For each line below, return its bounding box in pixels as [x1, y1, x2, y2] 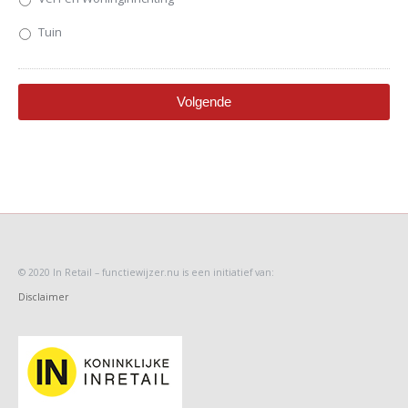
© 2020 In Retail [18, 266, 95, 280]
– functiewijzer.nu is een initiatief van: [95, 266, 274, 280]
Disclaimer [18, 291, 68, 304]
